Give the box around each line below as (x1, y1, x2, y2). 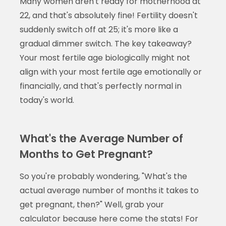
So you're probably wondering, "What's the (19, 171, 187, 183)
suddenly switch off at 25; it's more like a (19, 24, 178, 36)
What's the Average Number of (19, 131, 183, 146)
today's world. (19, 94, 74, 106)
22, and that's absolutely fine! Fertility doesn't (19, 10, 198, 22)
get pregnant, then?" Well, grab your (19, 199, 164, 211)
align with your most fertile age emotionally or (19, 66, 202, 78)
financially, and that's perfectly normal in (19, 80, 182, 92)
